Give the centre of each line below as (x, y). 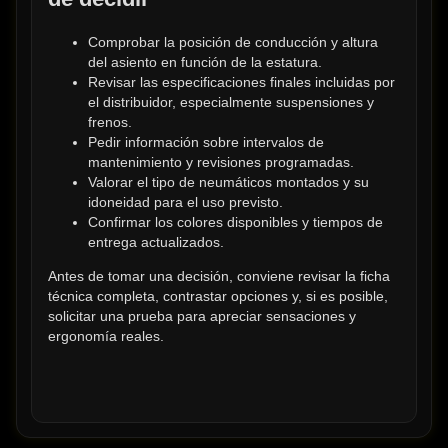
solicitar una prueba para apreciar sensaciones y (202, 316)
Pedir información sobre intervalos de (206, 141)
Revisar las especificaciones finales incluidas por (241, 81)
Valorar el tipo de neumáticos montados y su (228, 181)
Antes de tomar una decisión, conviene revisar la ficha (219, 276)
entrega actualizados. (156, 241)
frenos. (110, 121)
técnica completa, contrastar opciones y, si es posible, (218, 296)
